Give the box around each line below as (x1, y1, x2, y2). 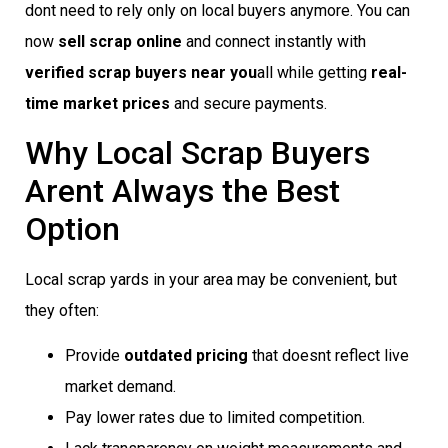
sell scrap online (58, 32, 182, 52)
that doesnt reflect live (248, 346, 409, 366)
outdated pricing (124, 346, 248, 366)
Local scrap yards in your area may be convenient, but (25, 269, 397, 289)
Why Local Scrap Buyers (25, 133, 370, 172)
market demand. (65, 377, 176, 397)
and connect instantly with (182, 32, 366, 52)
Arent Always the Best (25, 171, 340, 210)
